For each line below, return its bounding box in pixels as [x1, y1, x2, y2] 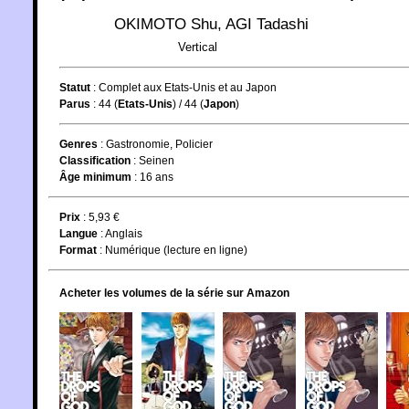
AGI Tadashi [225, 15, 309, 33]
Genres [59, 137, 98, 151]
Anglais [105, 226, 142, 240]
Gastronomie [106, 137, 170, 151]
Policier [175, 137, 213, 151]
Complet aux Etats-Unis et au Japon [99, 80, 277, 94]
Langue [59, 226, 98, 240]
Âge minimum [59, 170, 131, 184]
